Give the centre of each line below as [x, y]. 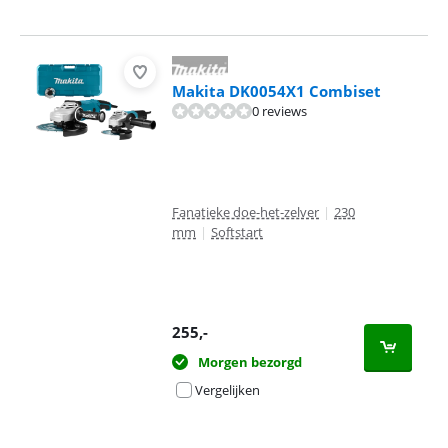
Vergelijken [227, 390]
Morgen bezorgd [250, 362]
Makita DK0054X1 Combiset [276, 91]
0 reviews [279, 111]
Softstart [237, 232]
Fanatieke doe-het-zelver [245, 212]
